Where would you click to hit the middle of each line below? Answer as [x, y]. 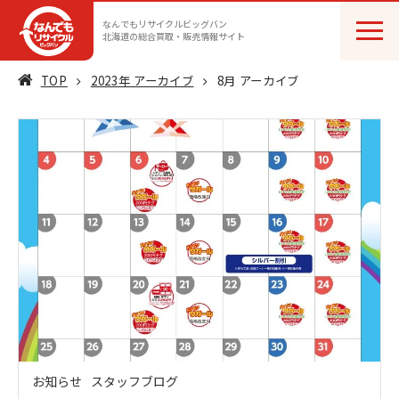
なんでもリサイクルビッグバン [165, 24]
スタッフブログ [134, 382]
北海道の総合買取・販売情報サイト [174, 36]
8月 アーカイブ [258, 81]
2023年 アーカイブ [142, 81]
